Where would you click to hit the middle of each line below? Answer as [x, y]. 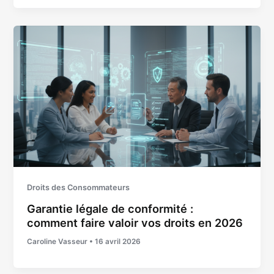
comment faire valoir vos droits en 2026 [135, 223]
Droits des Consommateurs [79, 188]
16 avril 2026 [118, 242]
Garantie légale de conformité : [110, 209]
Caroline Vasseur [58, 242]
